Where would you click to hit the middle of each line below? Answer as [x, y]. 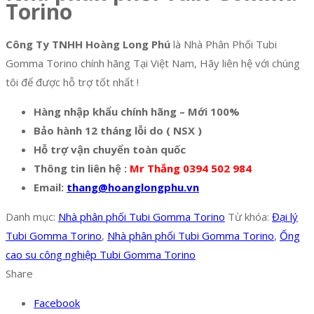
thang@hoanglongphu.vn [133, 187]
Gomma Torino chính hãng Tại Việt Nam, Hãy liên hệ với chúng [153, 63]
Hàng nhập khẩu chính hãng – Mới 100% [137, 112]
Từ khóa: [250, 217]
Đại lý [285, 217]
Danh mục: [32, 217]
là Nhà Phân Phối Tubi [224, 45]
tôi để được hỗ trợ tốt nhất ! [72, 82]
